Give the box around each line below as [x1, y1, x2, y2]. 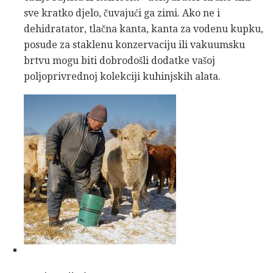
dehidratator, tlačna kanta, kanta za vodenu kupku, [24, 23, 263, 35]
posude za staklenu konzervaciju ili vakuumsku [24, 38, 245, 51]
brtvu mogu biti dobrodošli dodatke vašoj [24, 54, 215, 66]
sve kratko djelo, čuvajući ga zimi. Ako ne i [24, 7, 220, 19]
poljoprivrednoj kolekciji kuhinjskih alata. [24, 70, 221, 82]
